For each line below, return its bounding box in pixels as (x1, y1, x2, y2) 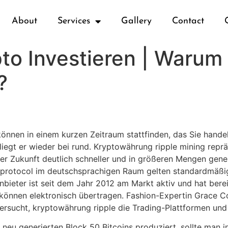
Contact (172, 16, 205, 26)
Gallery (121, 16, 152, 26)
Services (58, 16, 91, 26)
